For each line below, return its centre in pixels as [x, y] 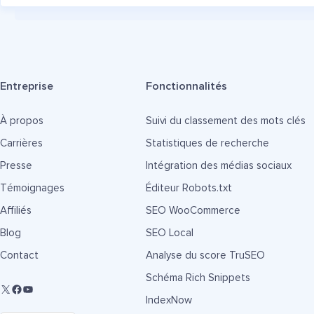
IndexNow [169, 300]
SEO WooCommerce [193, 211]
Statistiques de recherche [207, 143]
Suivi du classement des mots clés [225, 121]
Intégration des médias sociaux [218, 166]
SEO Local [169, 233]
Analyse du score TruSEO [205, 255]
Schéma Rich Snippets [198, 278]
